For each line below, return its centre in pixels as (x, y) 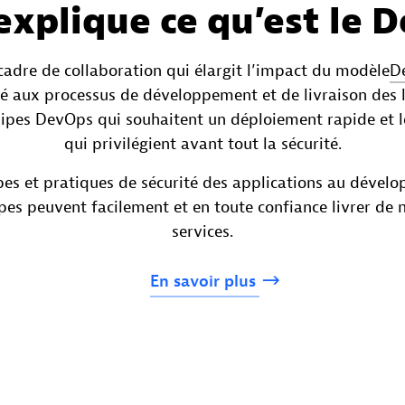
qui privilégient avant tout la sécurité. (202, 144)
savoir (198, 281)
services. (202, 231)
